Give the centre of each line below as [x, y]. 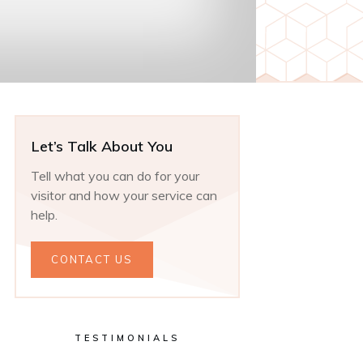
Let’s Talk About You [102, 146]
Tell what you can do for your [115, 175]
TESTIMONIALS [127, 337]
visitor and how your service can [124, 195]
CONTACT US [92, 259]
